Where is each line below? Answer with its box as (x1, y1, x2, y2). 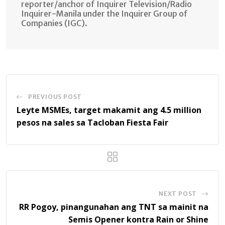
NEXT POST (158, 189, 197, 197)
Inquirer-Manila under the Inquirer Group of (21, 8, 188, 19)
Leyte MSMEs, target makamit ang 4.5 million (17, 104, 201, 116)
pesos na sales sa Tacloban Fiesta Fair (17, 117, 168, 128)
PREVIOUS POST (28, 92, 82, 100)
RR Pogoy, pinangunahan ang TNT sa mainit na (19, 201, 208, 212)
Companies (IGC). (21, 18, 87, 28)
